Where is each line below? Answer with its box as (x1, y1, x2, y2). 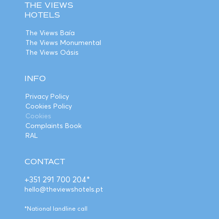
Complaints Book (25, 121, 82, 130)
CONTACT (24, 158, 65, 166)
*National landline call (24, 204, 88, 212)
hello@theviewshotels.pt (24, 184, 103, 194)
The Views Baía (25, 28, 75, 37)
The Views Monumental (25, 38, 101, 47)
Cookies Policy (25, 101, 72, 110)
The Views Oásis (25, 47, 79, 57)
